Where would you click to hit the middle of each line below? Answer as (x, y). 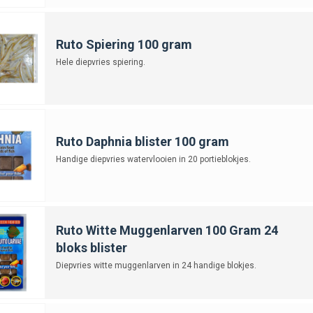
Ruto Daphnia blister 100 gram (142, 141)
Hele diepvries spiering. (100, 62)
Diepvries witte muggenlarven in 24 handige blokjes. (156, 265)
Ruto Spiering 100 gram (124, 44)
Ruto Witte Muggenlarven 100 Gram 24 (167, 230)
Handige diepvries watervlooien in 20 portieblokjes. (153, 159)
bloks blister (91, 247)
